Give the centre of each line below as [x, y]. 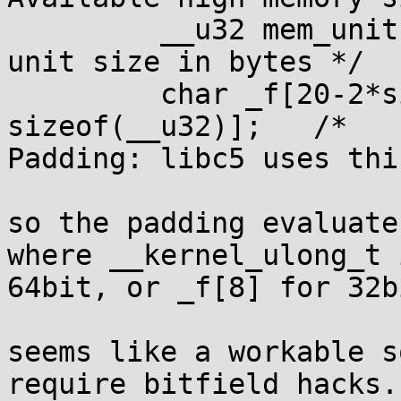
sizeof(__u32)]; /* [186, 126]
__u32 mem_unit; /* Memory [84, 30]
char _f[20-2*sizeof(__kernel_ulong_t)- [84, 94]
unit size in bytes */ [186, 62]
